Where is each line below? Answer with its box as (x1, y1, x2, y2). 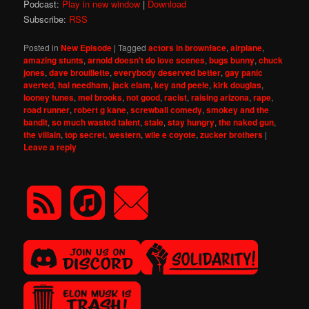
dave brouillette (49, 66, 110, 79)
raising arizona (191, 90, 250, 103)
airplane (230, 41, 263, 54)
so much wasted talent (52, 115, 141, 128)
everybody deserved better (114, 66, 221, 79)
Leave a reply (23, 140, 77, 153)
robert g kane (74, 103, 127, 116)
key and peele (154, 78, 210, 91)
